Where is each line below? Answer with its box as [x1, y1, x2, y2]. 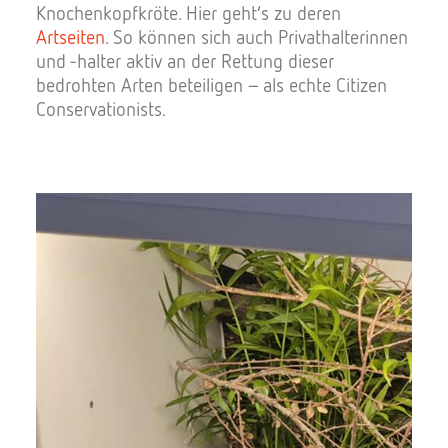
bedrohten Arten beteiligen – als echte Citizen [36, 73, 387, 96]
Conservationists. [36, 97, 166, 120]
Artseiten [36, 25, 105, 48]
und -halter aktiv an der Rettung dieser [36, 49, 334, 72]
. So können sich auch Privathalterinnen [105, 25, 408, 48]
